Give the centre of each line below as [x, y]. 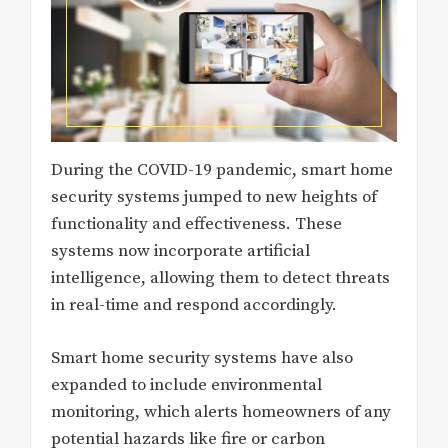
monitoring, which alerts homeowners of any [221, 411]
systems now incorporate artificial [180, 251]
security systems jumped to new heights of [214, 197]
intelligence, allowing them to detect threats [220, 278]
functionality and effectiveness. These [196, 224]
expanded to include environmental [186, 384]
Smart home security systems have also [202, 357]
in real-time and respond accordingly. [194, 305]
